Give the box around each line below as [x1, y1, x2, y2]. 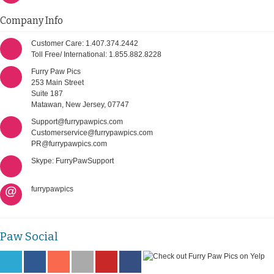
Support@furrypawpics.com [31, 117, 123, 126]
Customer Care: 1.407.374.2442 [31, 39, 138, 48]
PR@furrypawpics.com [31, 139, 107, 148]
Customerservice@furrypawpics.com [31, 128, 153, 137]
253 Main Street [31, 78, 84, 87]
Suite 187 [31, 89, 63, 98]
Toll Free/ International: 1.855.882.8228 [31, 50, 161, 59]
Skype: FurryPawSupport [31, 156, 114, 165]
